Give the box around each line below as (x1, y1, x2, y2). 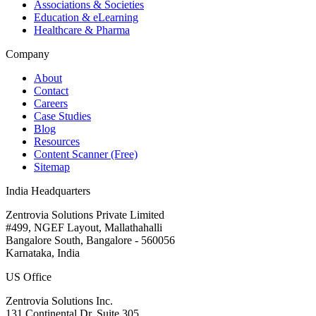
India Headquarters (6, 184, 90, 197)
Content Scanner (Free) (34, 147, 138, 160)
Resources (34, 135, 80, 147)
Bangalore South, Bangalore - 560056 (6, 233, 175, 246)
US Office (6, 270, 51, 283)
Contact (34, 84, 68, 97)
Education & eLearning (34, 11, 138, 23)
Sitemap (34, 160, 70, 173)
